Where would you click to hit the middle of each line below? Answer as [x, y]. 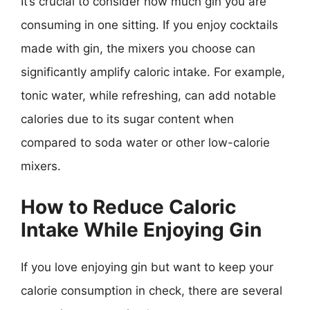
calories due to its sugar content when [127, 119]
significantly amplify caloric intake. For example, [153, 72]
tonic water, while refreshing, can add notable [148, 95]
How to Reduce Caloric [128, 207]
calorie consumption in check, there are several [152, 290]
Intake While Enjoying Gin [141, 229]
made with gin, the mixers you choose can [138, 48]
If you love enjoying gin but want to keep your [147, 267]
